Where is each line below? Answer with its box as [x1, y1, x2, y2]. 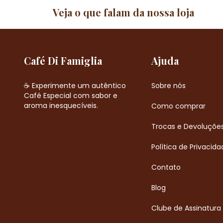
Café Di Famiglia [24, 54, 102, 67]
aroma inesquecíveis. [24, 100, 98, 111]
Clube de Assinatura [151, 203, 221, 213]
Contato [151, 162, 181, 172]
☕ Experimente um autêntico [24, 80, 126, 91]
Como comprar [151, 101, 206, 111]
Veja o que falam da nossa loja [53, 5, 194, 19]
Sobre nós [151, 80, 186, 91]
